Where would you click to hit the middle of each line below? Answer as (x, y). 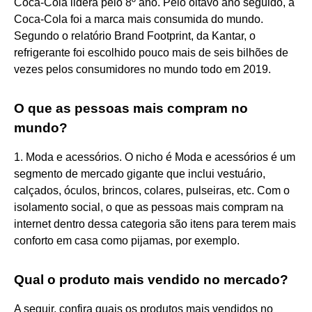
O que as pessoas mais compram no (131, 108)
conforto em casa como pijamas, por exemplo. (127, 240)
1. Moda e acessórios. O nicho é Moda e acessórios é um (155, 157)
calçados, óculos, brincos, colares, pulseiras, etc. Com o (152, 190)
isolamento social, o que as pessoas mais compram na (149, 207)
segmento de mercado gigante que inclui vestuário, (140, 173)
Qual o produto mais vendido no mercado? (151, 279)
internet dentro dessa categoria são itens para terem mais (155, 224)
